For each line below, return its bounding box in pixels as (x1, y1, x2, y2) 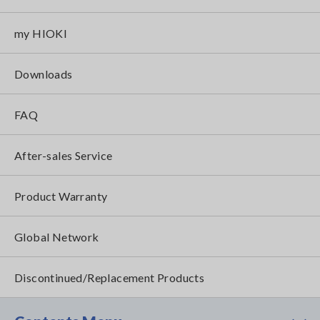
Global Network (14, 230, 99, 244)
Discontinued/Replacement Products (14, 271, 205, 284)
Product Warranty (14, 189, 108, 203)
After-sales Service (14, 149, 113, 162)
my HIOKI (14, 26, 68, 40)
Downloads (14, 67, 73, 81)
